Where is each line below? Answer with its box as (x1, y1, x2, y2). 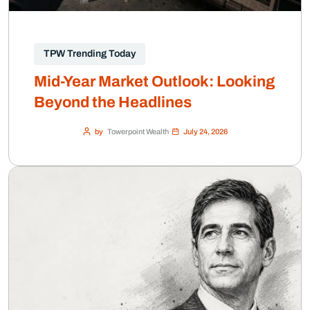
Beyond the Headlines (34, 93, 192, 111)
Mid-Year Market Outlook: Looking (34, 73, 275, 90)
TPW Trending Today (44, 48, 136, 59)
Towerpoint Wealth (107, 127, 169, 136)
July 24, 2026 (183, 127, 228, 136)
